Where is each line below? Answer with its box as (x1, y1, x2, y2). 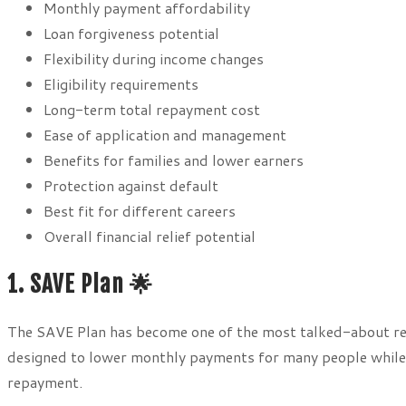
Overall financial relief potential (43, 226, 256, 247)
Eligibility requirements (43, 73, 198, 95)
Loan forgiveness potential (43, 23, 219, 44)
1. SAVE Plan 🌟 (7, 270, 153, 299)
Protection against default (43, 175, 218, 197)
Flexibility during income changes (43, 48, 264, 70)
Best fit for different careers (43, 200, 236, 222)
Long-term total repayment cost (43, 99, 260, 121)
